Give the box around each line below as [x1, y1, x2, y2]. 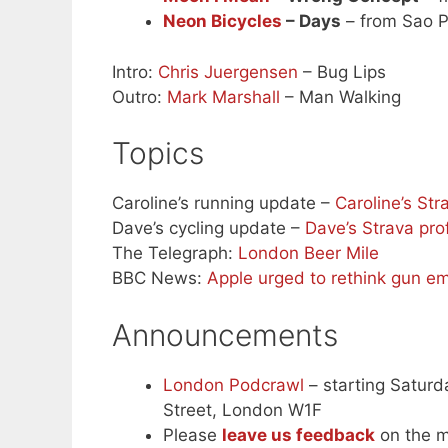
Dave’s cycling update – [112, 218, 305, 239]
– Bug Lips [298, 61, 386, 82]
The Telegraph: [112, 243, 238, 264]
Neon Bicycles [163, 11, 282, 32]
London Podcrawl [163, 374, 304, 395]
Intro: [112, 61, 158, 82]
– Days [282, 11, 341, 32]
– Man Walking [280, 86, 401, 107]
